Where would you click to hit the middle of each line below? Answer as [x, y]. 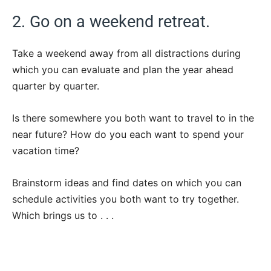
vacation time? [46, 150]
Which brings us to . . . [63, 215]
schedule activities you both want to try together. [126, 199]
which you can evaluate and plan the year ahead [123, 69]
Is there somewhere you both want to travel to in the [133, 118]
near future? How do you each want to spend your [128, 134]
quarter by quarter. [56, 86]
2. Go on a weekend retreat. [111, 21]
